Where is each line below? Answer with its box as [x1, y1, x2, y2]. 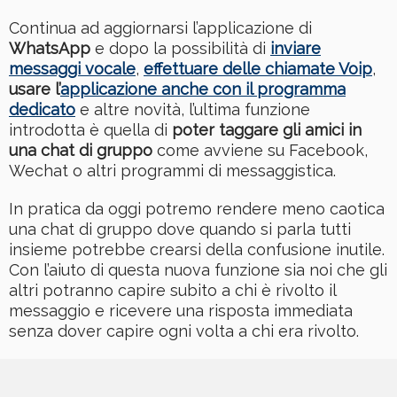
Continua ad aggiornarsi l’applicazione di [9, 19, 312, 38]
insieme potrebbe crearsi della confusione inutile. [9, 240, 385, 260]
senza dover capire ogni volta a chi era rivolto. [9, 322, 359, 341]
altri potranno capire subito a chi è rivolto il [9, 281, 336, 300]
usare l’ [9, 80, 60, 99]
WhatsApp [9, 39, 90, 58]
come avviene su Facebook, [152, 141, 368, 160]
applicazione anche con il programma [60, 80, 346, 99]
